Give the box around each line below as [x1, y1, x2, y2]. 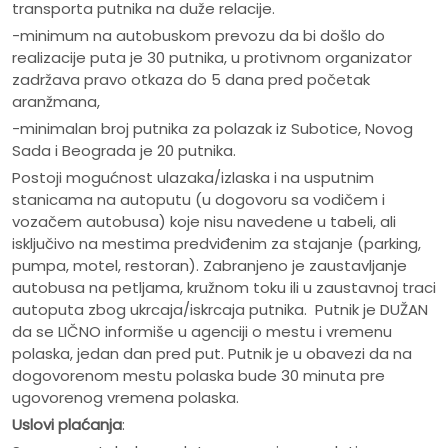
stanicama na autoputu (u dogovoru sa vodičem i [12, 189, 385, 211]
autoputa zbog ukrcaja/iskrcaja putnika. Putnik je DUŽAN [12, 299, 428, 321]
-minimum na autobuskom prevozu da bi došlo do [12, 25, 385, 47]
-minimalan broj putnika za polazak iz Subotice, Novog [12, 118, 413, 140]
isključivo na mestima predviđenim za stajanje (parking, [12, 233, 421, 255]
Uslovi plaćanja [12, 414, 122, 436]
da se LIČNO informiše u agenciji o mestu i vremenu [12, 321, 392, 343]
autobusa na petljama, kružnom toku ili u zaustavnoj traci [12, 277, 436, 299]
